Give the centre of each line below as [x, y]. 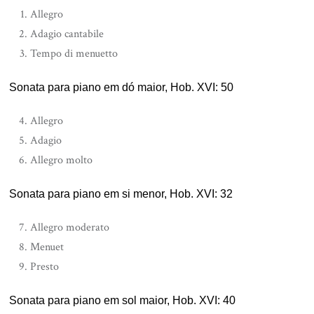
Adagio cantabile [67, 34]
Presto [45, 267]
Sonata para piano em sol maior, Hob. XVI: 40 [123, 301]
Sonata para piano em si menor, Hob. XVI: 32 [121, 194]
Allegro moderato [70, 228]
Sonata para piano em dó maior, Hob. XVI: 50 [122, 88]
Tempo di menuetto [74, 54]
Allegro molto [62, 161]
